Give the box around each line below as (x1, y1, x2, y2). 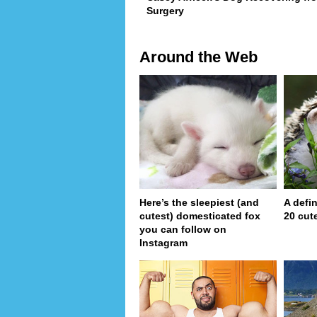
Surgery (146, 4, 184, 16)
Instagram (139, 237, 188, 249)
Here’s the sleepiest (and (139, 197, 259, 209)
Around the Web (139, 47, 258, 66)
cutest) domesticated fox (139, 210, 260, 222)
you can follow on (139, 224, 226, 236)
